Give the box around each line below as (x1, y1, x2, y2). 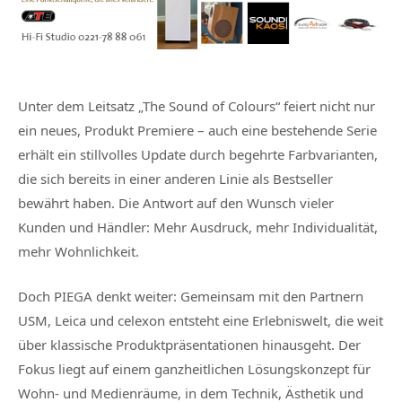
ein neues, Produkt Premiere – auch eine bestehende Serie (18, 121, 377, 140)
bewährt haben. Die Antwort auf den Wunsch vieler (18, 194, 334, 213)
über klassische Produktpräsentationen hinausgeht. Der (18, 336, 361, 354)
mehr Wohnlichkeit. (18, 242, 139, 261)
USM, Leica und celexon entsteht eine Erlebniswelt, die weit (18, 311, 383, 330)
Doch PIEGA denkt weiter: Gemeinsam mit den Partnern (18, 287, 363, 306)
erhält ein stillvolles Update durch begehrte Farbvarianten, (18, 145, 378, 164)
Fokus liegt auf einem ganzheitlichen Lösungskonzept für (18, 360, 371, 379)
